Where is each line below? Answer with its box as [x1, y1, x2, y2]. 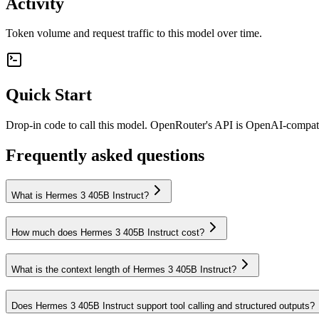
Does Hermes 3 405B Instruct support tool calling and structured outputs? [11, 300, 315, 312]
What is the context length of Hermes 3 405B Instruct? [11, 263, 236, 275]
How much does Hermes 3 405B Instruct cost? [11, 226, 204, 238]
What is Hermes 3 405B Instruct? [11, 190, 149, 202]
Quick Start [6, 85, 92, 105]
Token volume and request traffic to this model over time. [6, 27, 262, 40]
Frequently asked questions [6, 146, 204, 165]
